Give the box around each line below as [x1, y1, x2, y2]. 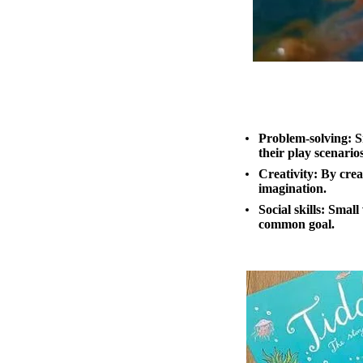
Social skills [258, 202, 321, 216]
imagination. [258, 181, 327, 195]
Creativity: [258, 166, 318, 181]
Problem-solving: [258, 130, 352, 145]
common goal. [258, 216, 338, 231]
